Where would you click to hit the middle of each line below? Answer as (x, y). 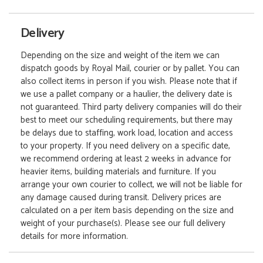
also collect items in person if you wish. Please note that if (129, 81)
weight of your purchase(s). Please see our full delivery (123, 223)
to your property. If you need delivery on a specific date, (125, 146)
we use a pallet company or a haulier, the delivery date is (127, 94)
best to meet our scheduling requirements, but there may (127, 120)
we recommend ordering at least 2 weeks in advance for (126, 159)
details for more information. (74, 236)
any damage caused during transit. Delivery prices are (121, 197)
